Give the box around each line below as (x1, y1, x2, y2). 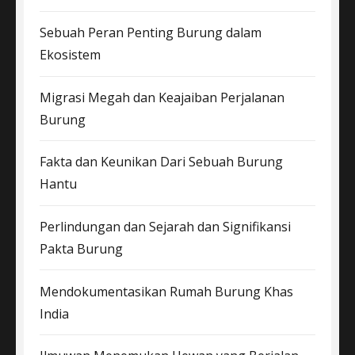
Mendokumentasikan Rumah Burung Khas (40, 282, 293, 300)
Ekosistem (40, 46, 101, 64)
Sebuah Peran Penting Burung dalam (40, 24, 261, 42)
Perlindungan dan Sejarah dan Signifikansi (40, 217, 291, 235)
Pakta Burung (40, 239, 123, 258)
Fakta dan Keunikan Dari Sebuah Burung (40, 153, 283, 171)
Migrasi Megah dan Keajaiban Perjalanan (40, 88, 284, 106)
